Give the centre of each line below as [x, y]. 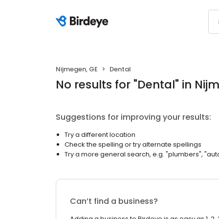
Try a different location [100, 135]
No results [84, 85]
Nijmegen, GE [77, 69]
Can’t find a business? [114, 201]
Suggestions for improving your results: [133, 117]
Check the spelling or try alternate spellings [133, 144]
